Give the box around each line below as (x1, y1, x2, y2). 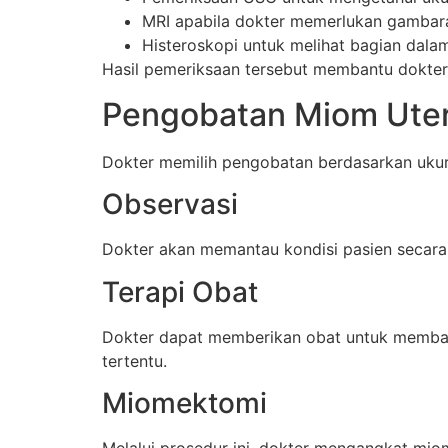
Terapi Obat (102, 274, 258, 309)
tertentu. (102, 350, 167, 371)
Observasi (102, 187, 238, 222)
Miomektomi (102, 385, 267, 420)
